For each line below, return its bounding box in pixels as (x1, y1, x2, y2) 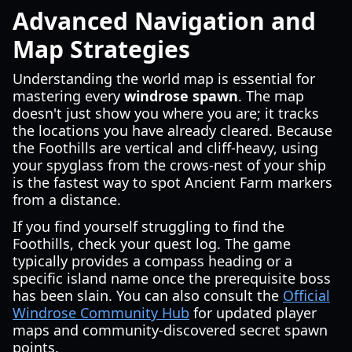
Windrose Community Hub (13, 303, 189, 322)
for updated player (189, 303, 317, 322)
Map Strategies (13, 33, 190, 65)
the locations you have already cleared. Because (13, 121, 332, 140)
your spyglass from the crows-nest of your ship (13, 156, 326, 174)
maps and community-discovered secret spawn (13, 321, 328, 339)
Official (283, 286, 330, 305)
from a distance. (13, 190, 121, 209)
